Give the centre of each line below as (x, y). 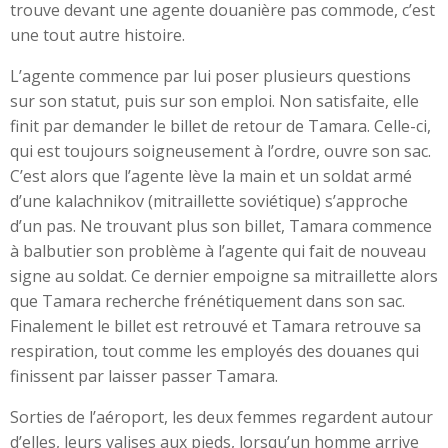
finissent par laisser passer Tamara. (144, 376)
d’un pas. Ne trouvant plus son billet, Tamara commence (221, 226)
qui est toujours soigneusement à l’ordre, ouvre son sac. (220, 151)
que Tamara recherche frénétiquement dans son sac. (207, 301)
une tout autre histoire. (97, 35)
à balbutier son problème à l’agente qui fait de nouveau (218, 251)
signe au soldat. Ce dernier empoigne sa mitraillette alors (224, 276)
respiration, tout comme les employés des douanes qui (214, 351)
